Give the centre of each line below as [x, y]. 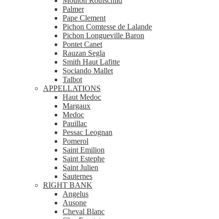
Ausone [75, 202]
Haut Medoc [82, 97]
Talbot [72, 79]
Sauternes [77, 176]
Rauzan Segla [84, 53]
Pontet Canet [82, 44]
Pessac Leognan [88, 132]
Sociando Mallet [88, 70]
